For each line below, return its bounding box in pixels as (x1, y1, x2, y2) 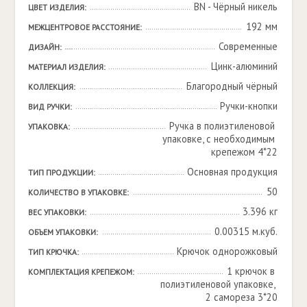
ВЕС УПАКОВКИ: (27, 206, 86, 217)
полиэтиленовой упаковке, (160, 277, 275, 291)
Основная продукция (186, 164, 278, 178)
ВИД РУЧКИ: (27, 101, 72, 112)
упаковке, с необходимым (162, 132, 275, 145)
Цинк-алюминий (210, 59, 278, 73)
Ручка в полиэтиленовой (169, 119, 275, 132)
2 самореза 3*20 (205, 290, 278, 304)
